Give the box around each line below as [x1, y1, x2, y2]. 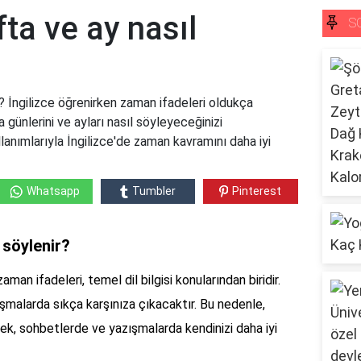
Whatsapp [26, 185, 80, 198]
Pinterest [232, 185, 282, 198]
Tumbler [131, 185, 176, 198]
